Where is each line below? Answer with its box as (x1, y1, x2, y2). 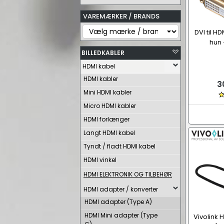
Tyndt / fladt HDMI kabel (83, 142, 155, 150)
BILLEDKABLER (81, 48, 124, 57)
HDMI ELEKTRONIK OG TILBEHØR (83, 170, 172, 178)
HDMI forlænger (83, 115, 129, 123)
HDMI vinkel (83, 155, 116, 164)
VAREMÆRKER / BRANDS (83, 11, 159, 21)
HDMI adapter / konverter (83, 185, 158, 193)
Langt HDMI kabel (83, 128, 135, 137)
